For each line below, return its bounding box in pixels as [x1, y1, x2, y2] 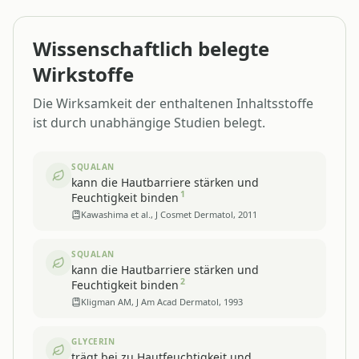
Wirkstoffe [33, 60, 134, 87]
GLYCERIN [71, 335, 115, 347]
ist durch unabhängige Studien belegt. [33, 113, 265, 131]
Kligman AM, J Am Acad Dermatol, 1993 [81, 295, 243, 308]
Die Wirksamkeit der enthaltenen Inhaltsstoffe [33, 94, 313, 112]
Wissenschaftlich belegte [33, 34, 269, 62]
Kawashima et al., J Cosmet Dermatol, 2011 [81, 208, 257, 220]
